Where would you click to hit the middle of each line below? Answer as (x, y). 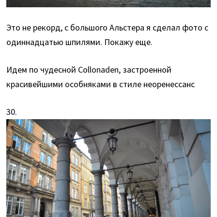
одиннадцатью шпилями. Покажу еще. (80, 42)
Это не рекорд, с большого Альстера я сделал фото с (108, 28)
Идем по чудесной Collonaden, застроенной (89, 70)
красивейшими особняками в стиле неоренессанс (101, 84)
